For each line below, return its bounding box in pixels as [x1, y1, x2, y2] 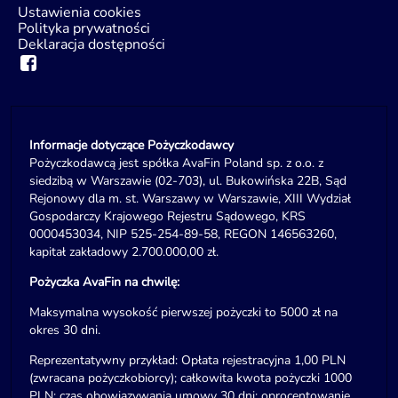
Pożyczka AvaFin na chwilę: [29, 273, 179, 291]
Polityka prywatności [18, 18, 150, 38]
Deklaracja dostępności [18, 34, 165, 54]
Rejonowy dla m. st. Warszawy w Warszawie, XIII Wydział [29, 189, 351, 207]
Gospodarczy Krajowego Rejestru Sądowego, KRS [29, 207, 306, 225]
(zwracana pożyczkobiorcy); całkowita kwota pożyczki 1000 [29, 369, 352, 386]
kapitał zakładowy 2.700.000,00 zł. [29, 243, 219, 260]
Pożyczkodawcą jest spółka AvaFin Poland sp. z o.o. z [29, 154, 323, 171]
